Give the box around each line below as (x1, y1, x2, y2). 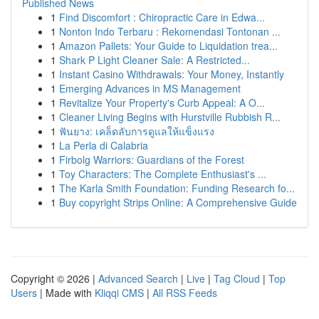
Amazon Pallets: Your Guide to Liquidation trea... (59, 38, 278, 53)
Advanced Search (98, 271, 178, 286)
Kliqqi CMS (95, 286, 144, 300)
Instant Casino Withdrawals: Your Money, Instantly (59, 67, 284, 81)
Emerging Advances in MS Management (59, 81, 241, 95)
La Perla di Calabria (59, 138, 148, 152)
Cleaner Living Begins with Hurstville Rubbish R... (59, 110, 281, 124)
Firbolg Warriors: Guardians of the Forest (59, 152, 244, 167)
